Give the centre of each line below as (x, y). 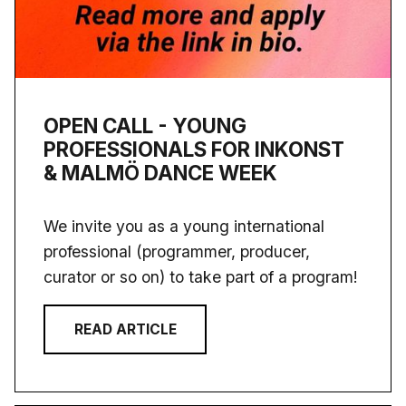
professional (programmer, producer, (177, 252)
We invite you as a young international (184, 227)
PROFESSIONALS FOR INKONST (194, 150)
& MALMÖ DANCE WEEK (161, 173)
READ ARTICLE (125, 329)
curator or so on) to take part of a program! (201, 277)
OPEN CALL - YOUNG (145, 126)
